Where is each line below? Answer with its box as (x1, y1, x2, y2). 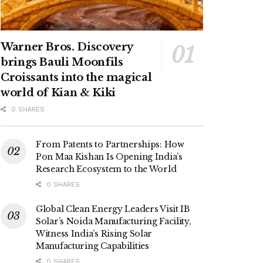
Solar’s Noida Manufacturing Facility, (36, 216, 191, 227)
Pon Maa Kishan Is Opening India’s (36, 151, 183, 163)
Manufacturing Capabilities (36, 241, 149, 252)
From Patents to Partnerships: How (36, 139, 184, 150)
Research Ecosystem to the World (36, 164, 177, 175)
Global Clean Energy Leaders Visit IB (36, 204, 190, 215)
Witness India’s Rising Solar (36, 228, 153, 240)
